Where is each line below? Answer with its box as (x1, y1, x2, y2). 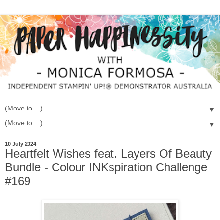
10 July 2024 (5, 140, 36, 147)
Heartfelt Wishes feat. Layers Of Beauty (5, 146, 212, 160)
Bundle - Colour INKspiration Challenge (5, 160, 207, 174)
